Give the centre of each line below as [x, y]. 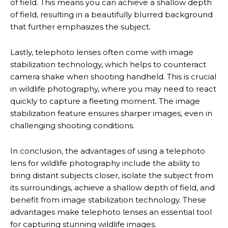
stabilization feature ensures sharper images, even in [111, 113]
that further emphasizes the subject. [80, 27]
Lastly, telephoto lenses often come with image [102, 52]
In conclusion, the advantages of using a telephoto [108, 151]
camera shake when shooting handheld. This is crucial [113, 77]
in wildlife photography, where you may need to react [113, 89]
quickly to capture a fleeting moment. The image [105, 101]
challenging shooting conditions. [72, 125]
